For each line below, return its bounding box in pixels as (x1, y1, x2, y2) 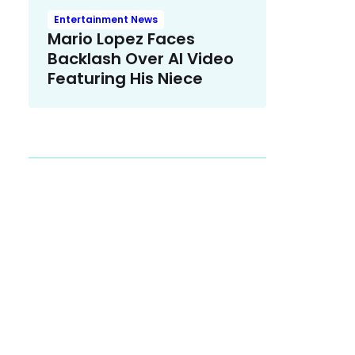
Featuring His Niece (48, 67, 203, 90)
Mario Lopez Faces (48, 28, 195, 51)
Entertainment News (54, 13, 158, 27)
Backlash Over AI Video (48, 48, 234, 71)
